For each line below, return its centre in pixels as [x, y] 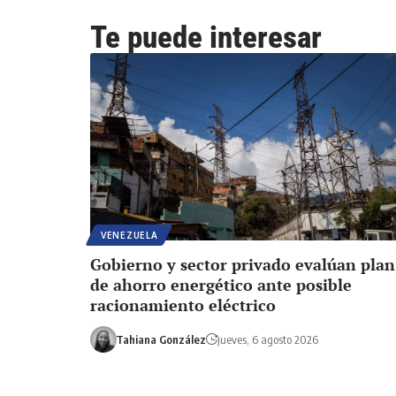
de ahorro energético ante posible [221, 284]
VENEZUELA [129, 235]
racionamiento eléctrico [183, 305]
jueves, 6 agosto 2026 [267, 339]
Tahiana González [160, 339]
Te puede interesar [206, 37]
